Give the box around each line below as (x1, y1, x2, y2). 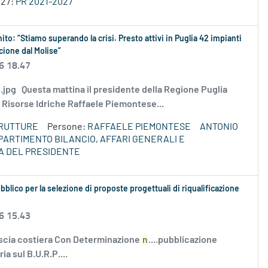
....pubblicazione (148, 235, 217, 245)
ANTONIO (200, 122, 238, 132)
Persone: (47, 122, 87, 132)
